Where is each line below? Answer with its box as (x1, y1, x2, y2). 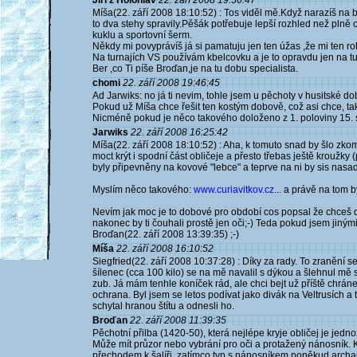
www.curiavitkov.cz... (194, 184, 281, 195)
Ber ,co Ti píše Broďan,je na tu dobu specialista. (92, 63, 298, 74)
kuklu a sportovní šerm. (92, 29, 192, 41)
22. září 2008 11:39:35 (130, 315, 226, 326)
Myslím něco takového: (92, 184, 194, 195)
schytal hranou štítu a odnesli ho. (92, 300, 234, 312)
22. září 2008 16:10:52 (116, 243, 214, 254)
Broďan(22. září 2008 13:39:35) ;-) (92, 229, 239, 240)
